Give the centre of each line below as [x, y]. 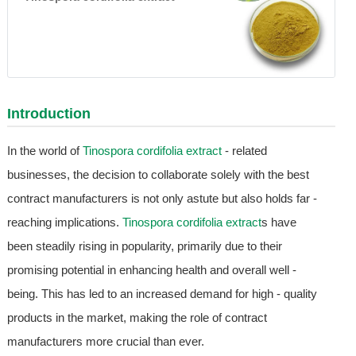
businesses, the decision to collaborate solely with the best [158, 174]
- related [244, 150]
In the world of [44, 150]
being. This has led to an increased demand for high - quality [162, 293]
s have [279, 222]
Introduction [48, 113]
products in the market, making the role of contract [137, 317]
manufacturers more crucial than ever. [105, 341]
